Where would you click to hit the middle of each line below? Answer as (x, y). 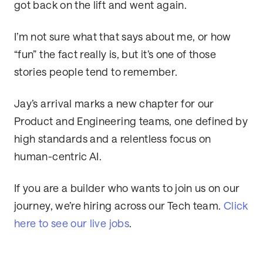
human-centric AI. (58, 157)
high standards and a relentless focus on (113, 139)
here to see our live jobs (72, 224)
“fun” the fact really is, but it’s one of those (115, 55)
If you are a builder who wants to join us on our (127, 189)
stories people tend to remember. (96, 73)
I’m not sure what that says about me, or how (123, 37)
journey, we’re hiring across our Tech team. (119, 206)
